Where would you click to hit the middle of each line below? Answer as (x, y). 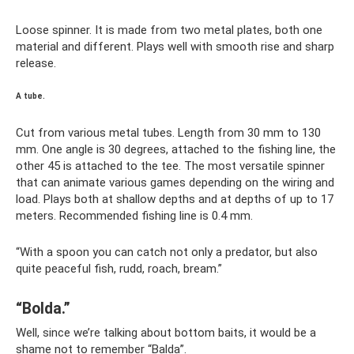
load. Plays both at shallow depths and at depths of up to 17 (175, 199)
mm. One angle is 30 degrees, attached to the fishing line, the (176, 149)
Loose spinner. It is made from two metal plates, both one (169, 30)
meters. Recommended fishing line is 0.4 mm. (134, 215)
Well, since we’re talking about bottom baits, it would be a (166, 332)
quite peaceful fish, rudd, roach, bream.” (119, 268)
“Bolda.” (43, 309)
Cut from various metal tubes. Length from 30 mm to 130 (168, 132)
